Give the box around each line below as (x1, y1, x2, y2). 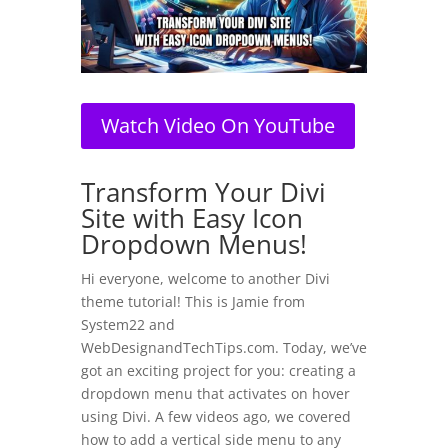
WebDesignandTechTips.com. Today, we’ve (80, 338, 367, 358)
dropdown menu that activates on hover (80, 384, 350, 404)
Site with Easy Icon (80, 200, 303, 237)
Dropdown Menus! (80, 226, 307, 263)
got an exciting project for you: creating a (80, 361, 356, 381)
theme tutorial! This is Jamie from (80, 292, 305, 312)
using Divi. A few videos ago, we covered (80, 407, 351, 427)
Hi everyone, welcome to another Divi (80, 269, 330, 289)
